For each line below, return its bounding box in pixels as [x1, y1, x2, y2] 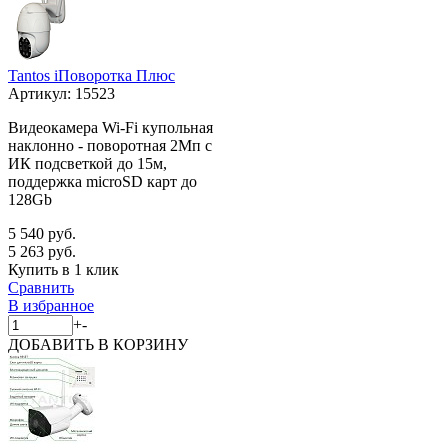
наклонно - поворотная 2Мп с [8, 136, 212, 154]
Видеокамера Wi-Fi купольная [8, 118, 213, 136]
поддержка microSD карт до [8, 172, 197, 190]
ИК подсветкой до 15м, [8, 154, 167, 172]
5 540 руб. [8, 224, 76, 242]
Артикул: [8, 84, 75, 102]
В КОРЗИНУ [98, 335, 188, 353]
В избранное [8, 296, 94, 314]
